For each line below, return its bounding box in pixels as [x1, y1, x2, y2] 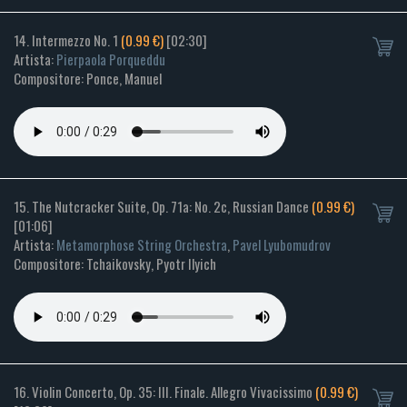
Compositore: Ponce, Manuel [14, 68, 162, 89]
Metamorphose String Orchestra [56, 234, 227, 255]
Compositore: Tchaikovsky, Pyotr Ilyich [14, 253, 216, 274]
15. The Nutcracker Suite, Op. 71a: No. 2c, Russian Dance [14, 196, 312, 217]
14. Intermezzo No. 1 [14, 30, 121, 51]
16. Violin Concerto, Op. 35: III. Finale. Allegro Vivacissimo [14, 382, 315, 402]
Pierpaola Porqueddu [56, 49, 165, 70]
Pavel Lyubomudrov [233, 234, 331, 255]
